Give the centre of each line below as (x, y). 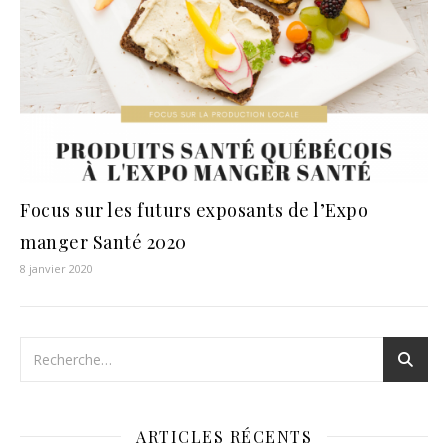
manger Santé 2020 (103, 241)
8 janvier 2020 (56, 268)
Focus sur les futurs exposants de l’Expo (194, 209)
